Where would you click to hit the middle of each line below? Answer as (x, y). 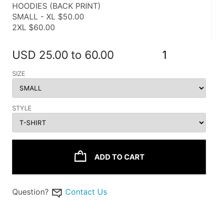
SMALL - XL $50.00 (48, 17)
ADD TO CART (119, 157)
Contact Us (86, 192)
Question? (30, 192)
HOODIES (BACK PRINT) (56, 6)
